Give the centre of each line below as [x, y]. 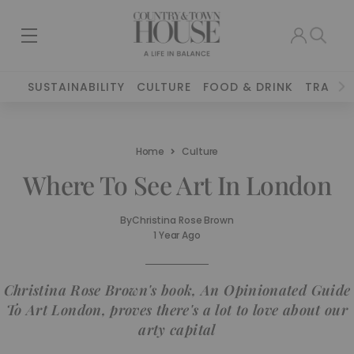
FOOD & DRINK [249, 87]
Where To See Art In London [177, 185]
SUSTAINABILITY [77, 87]
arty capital [177, 330]
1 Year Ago [177, 235]
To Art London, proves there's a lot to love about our [177, 310]
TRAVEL [328, 87]
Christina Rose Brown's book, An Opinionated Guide [177, 290]
